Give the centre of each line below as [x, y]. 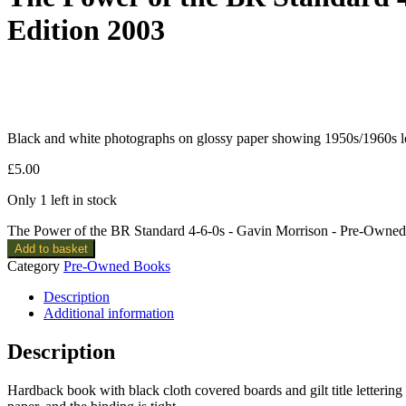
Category [34, 266]
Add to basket [51, 248]
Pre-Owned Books [117, 266]
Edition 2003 [86, 30]
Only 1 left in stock [62, 199]
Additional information [109, 313]
